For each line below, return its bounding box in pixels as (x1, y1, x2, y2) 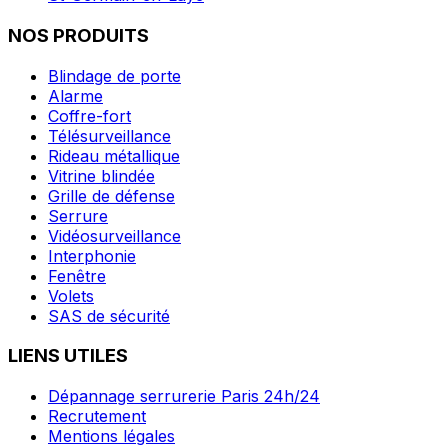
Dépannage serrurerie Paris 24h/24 (48, 385, 320, 406)
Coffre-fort (48, 105, 131, 126)
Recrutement (48, 405, 146, 426)
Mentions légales (48, 425, 175, 446)
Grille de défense (48, 185, 175, 206)
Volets (48, 285, 94, 306)
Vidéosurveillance (48, 225, 181, 246)
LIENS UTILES (8, 344, 128, 368)
